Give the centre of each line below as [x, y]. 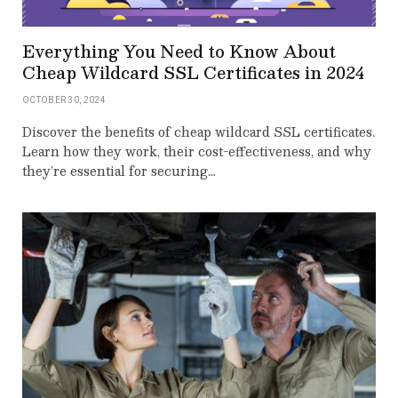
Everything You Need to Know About [179, 52]
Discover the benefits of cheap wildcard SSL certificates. [199, 132]
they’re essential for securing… [119, 171]
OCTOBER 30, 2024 [64, 100]
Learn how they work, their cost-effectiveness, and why [197, 151]
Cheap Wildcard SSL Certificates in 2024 [193, 73]
